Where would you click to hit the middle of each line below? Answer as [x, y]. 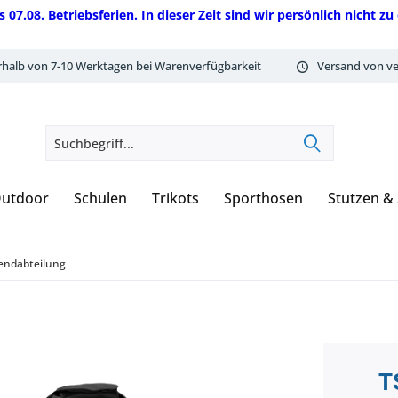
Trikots [175, 198]
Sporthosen [263, 198]
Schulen [100, 198]
